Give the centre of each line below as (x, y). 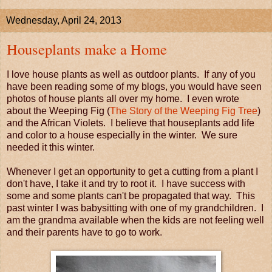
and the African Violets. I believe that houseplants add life (131, 123)
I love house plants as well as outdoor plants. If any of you (131, 75)
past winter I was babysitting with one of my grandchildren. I (135, 208)
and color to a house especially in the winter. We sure (122, 135)
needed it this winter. (51, 148)
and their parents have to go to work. (86, 233)
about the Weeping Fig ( (58, 111)
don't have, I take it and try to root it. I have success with (126, 184)
